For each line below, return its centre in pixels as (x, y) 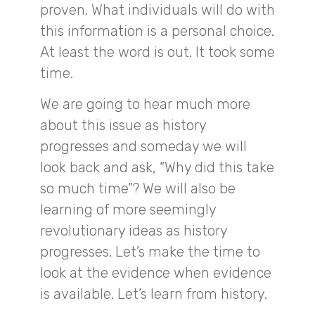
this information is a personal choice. (157, 31)
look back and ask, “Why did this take (157, 168)
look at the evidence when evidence (156, 273)
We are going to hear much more (145, 104)
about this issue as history (123, 126)
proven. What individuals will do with (157, 10)
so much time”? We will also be (138, 189)
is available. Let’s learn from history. (154, 294)
